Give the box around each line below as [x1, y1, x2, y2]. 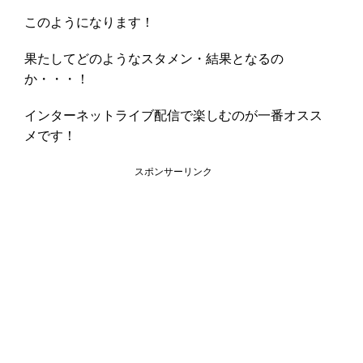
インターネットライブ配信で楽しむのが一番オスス [24, 109, 322, 123]
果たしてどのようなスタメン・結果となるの [24, 52, 284, 66]
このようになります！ [24, 15, 154, 30]
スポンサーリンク [135, 166, 212, 178]
